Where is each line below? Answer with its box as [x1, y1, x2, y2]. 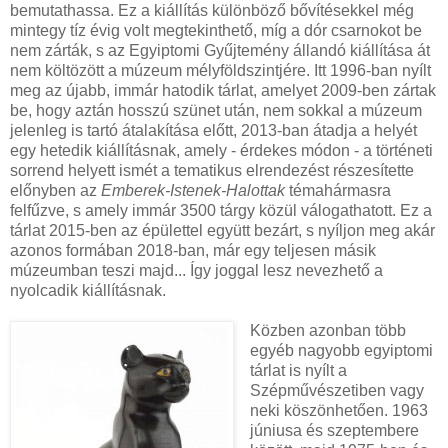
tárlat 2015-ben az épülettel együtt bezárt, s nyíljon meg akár [10, 222, 435, 240]
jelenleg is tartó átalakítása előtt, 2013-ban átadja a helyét [10, 122, 417, 140]
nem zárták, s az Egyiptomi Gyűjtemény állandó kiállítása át [10, 42, 430, 60]
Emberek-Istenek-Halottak [101, 182, 285, 200]
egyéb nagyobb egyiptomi [249, 342, 433, 360]
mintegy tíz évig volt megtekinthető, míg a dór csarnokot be [10, 22, 422, 40]
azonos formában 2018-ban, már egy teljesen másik [10, 242, 376, 260]
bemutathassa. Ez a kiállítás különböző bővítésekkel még [10, 2, 414, 20]
